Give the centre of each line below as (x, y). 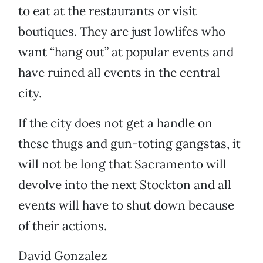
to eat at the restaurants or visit (107, 11)
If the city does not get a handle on (115, 123)
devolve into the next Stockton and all (125, 185)
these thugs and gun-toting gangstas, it (129, 144)
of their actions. (63, 226)
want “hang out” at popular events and (126, 52)
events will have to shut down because (126, 205)
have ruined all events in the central (119, 73)
